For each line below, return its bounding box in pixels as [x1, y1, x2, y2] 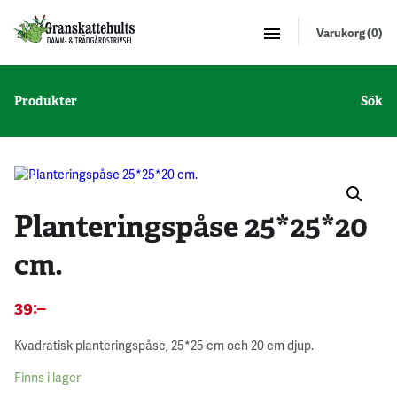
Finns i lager [14, 368, 81, 385]
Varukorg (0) [316, 25, 383, 41]
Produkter [14, 92, 77, 109]
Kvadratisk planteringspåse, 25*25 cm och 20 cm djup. [14, 336, 314, 354]
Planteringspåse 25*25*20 [14, 206, 368, 245]
